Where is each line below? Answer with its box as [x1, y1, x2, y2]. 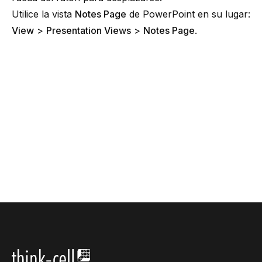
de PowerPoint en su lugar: [126, 8, 250, 20]
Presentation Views [46, 25, 131, 36]
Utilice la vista [12, 8, 75, 20]
